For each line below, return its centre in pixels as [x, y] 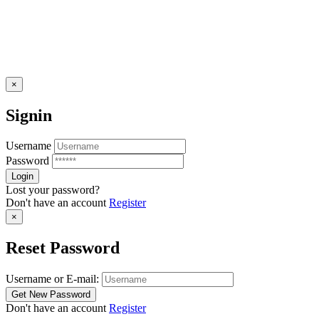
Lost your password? [53, 190]
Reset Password [63, 248]
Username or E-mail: [52, 279]
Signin [29, 115]
